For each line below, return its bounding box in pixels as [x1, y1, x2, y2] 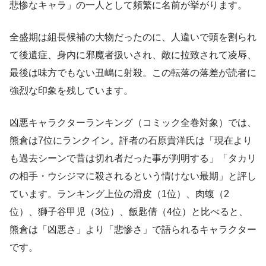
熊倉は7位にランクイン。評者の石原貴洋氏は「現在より [9, 135, 252, 146]
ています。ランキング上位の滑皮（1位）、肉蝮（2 [9, 189, 229, 199]
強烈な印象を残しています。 [9, 85, 133, 96]
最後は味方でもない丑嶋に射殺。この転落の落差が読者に [9, 68, 256, 78]
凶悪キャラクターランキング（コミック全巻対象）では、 [9, 118, 256, 128]
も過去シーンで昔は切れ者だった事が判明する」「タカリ [9, 153, 256, 164]
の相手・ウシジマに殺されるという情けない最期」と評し [9, 171, 256, 182]
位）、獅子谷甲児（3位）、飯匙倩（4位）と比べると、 [9, 207, 248, 217]
